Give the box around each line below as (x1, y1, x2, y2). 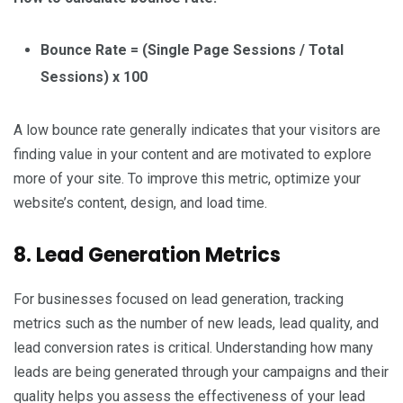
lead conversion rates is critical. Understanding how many (13, 339, 373, 357)
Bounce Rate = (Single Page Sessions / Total (40, 41, 344, 59)
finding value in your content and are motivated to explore (13, 146, 372, 164)
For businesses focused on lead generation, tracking (13, 291, 344, 309)
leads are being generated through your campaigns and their (13, 363, 389, 381)
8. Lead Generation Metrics (13, 241, 281, 270)
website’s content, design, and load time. (13, 194, 267, 212)
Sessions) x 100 (40, 68, 148, 86)
